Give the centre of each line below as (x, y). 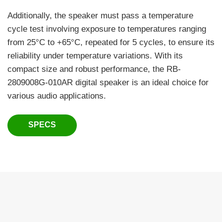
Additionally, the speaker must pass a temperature (100, 15)
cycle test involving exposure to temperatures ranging (107, 29)
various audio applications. (57, 96)
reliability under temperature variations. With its (95, 55)
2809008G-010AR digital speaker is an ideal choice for (108, 82)
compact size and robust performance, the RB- (94, 69)
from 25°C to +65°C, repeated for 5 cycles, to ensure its (111, 42)
